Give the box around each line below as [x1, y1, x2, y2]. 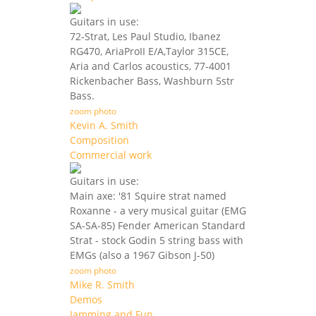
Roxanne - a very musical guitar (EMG [70, 204, 246, 218]
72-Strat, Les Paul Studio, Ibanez [70, 30, 221, 44]
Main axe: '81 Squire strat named [70, 189, 226, 203]
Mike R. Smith [70, 278, 135, 292]
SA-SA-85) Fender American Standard [70, 219, 245, 233]
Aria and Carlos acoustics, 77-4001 [70, 59, 231, 73]
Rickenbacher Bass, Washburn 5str [70, 74, 234, 88]
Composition [70, 133, 129, 147]
